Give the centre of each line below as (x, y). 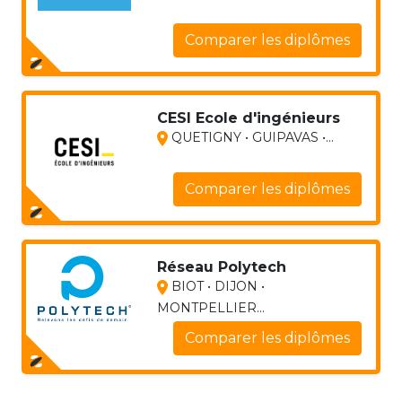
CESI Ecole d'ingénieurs (248, 118)
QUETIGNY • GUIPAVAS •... (250, 137)
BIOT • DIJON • (216, 286)
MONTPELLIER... (210, 307)
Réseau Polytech (221, 267)
